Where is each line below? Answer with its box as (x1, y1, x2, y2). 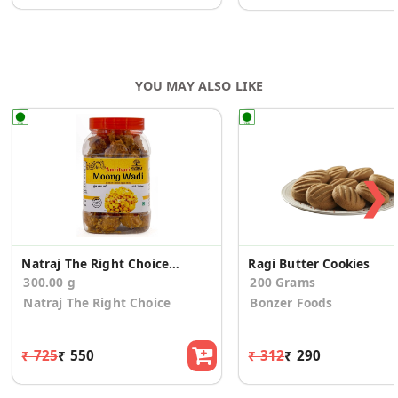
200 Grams (250, 274, 315, 291)
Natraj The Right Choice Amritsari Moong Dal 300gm (168, 255, 179, 273)
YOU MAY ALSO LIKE (134, 77, 264, 95)
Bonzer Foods (250, 294, 333, 312)
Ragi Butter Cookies (248, 255, 370, 273)
